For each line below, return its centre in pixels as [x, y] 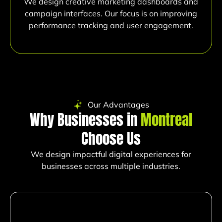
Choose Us [111, 139]
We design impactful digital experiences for [111, 154]
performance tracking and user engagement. [111, 26]
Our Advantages [118, 105]
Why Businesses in [85, 120]
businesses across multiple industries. [111, 166]
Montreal [166, 120]
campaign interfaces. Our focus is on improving [111, 14]
